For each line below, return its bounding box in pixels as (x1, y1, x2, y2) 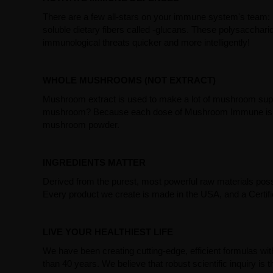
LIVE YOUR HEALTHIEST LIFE (42, 227, 173, 237)
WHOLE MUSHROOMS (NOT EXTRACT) (42, 75, 216, 85)
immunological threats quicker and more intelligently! (42, 37, 250, 48)
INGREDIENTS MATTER (42, 157, 146, 168)
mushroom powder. (42, 119, 119, 130)
